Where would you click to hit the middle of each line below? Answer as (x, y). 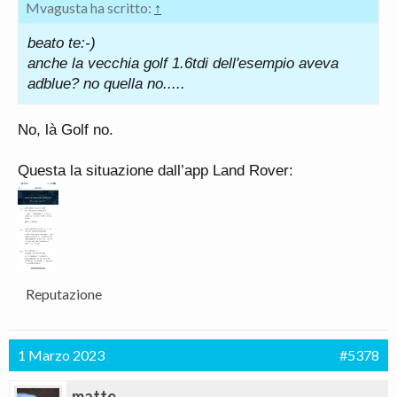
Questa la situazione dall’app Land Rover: (156, 170)
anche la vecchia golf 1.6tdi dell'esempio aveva (183, 63)
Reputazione (64, 293)
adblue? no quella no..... (106, 83)
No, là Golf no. (66, 129)
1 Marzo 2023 (61, 354)
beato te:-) (62, 43)
